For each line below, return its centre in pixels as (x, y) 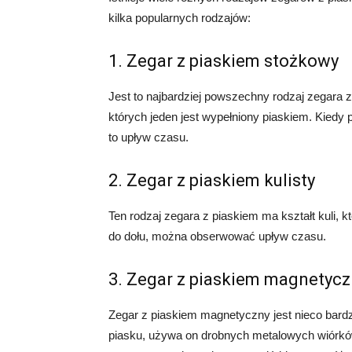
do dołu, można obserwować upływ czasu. (217, 236)
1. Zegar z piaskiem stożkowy (224, 60)
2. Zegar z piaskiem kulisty (212, 180)
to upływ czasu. (148, 137)
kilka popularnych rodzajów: (180, 17)
